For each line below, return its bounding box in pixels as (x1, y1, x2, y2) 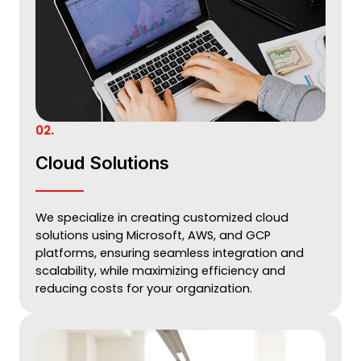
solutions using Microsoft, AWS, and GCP (35, 227, 271, 243)
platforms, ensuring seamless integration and (35, 245, 304, 261)
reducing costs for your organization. (35, 280, 252, 297)
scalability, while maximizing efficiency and (35, 263, 285, 279)
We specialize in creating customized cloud (35, 210, 288, 226)
